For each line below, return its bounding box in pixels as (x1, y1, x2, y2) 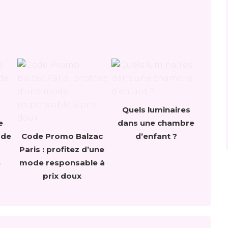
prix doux (42, 170, 81, 181)
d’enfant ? (135, 131, 177, 141)
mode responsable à (19, 157, 105, 167)
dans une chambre (118, 118, 194, 128)
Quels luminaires (122, 104, 190, 115)
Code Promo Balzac (21, 131, 103, 141)
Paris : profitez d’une (19, 144, 104, 154)
